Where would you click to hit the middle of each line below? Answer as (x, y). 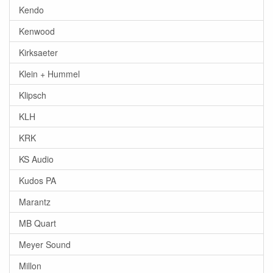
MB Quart (37, 223)
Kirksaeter (38, 52)
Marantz (35, 202)
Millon (30, 266)
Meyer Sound (45, 244)
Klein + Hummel (49, 74)
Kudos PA (37, 180)
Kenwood (37, 31)
